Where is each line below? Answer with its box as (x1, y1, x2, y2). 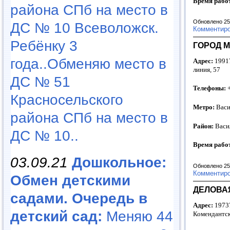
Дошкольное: (72, 154, 166, 170)
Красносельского (10, 91, 123, 108)
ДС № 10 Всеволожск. (10, 20, 159, 36)
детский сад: (10, 208, 102, 224)
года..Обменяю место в (10, 55, 166, 72)
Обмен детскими (10, 172, 130, 188)
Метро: (193, 103, 216, 111)
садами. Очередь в (10, 190, 147, 206)
